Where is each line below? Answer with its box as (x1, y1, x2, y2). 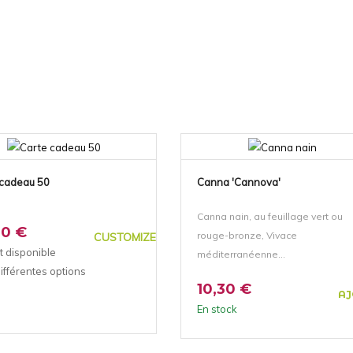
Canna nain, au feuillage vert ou (196, 210, 343, 222)
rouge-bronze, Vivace (196, 229, 297, 241)
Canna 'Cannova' (196, 175, 281, 188)
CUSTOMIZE (93, 229, 156, 244)
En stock (196, 302, 237, 315)
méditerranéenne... (196, 247, 285, 260)
